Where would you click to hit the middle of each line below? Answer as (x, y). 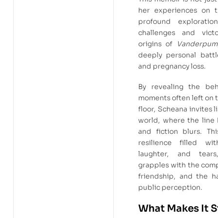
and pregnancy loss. (172, 66)
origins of (157, 44)
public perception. (170, 188)
